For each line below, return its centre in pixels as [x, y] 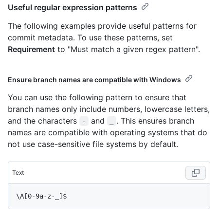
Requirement [31, 49]
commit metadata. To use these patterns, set [90, 37]
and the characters [44, 120]
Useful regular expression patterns [73, 7]
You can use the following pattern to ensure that [97, 97]
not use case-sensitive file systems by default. [93, 144]
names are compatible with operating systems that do [108, 132]
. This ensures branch [156, 120]
